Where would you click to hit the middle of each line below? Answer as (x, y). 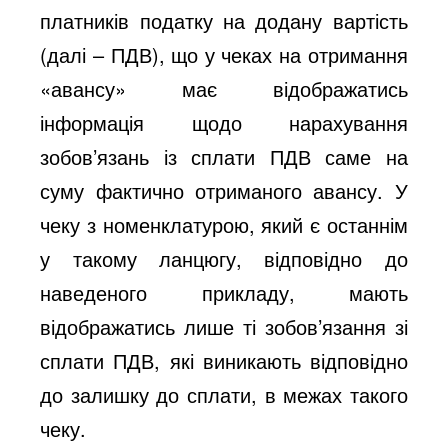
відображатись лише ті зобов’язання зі (224, 326)
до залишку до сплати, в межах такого (224, 394)
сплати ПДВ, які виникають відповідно (224, 360)
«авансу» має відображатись (224, 88)
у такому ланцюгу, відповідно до (224, 258)
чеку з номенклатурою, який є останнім (224, 224)
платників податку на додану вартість (224, 20)
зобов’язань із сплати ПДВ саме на (224, 156)
